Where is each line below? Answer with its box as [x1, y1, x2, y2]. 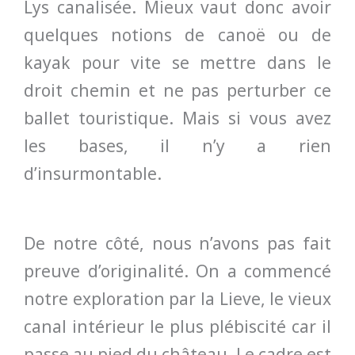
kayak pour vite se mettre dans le [24, 51, 331, 74]
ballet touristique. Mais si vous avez [24, 106, 331, 129]
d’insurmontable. [24, 162, 162, 185]
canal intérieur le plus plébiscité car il [24, 315, 331, 338]
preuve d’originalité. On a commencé [24, 260, 331, 283]
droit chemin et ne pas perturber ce [24, 78, 331, 101]
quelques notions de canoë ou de [24, 23, 331, 46]
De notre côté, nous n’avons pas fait [24, 232, 331, 255]
